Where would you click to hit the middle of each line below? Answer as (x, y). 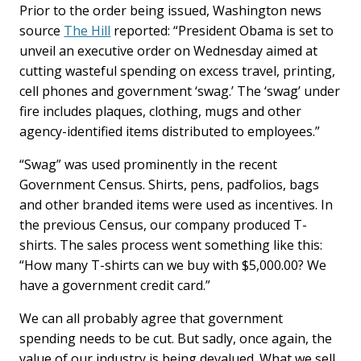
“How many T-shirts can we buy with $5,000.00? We (173, 265)
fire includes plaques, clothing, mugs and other (161, 111)
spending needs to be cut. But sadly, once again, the (176, 338)
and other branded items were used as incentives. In (176, 205)
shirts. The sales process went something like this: (171, 245)
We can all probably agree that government (151, 318)
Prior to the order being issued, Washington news (171, 10)
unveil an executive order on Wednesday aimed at (169, 51)
